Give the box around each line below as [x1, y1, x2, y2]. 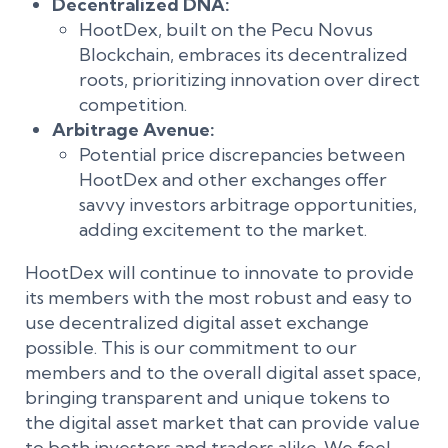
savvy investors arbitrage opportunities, [79, 193, 417, 216]
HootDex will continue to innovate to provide [25, 261, 414, 284]
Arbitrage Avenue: [52, 118, 215, 141]
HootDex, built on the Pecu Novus [79, 18, 373, 41]
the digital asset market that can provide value [25, 411, 420, 434]
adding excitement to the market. [79, 218, 367, 241]
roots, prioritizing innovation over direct [79, 68, 420, 91]
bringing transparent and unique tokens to [25, 386, 390, 409]
